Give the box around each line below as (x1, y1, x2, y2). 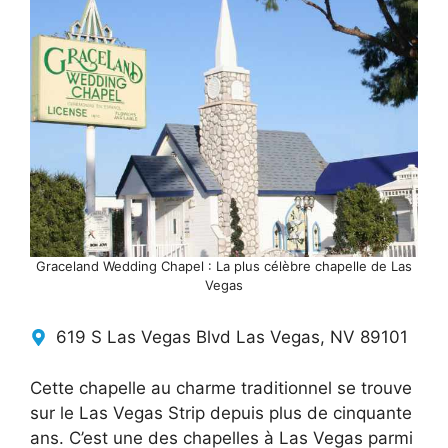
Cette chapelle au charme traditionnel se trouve (30, 377, 412, 398)
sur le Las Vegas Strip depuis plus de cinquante (30, 402, 412, 423)
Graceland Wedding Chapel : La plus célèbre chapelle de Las (36, 258, 412, 275)
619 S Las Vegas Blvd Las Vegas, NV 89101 (55, 327, 408, 348)
